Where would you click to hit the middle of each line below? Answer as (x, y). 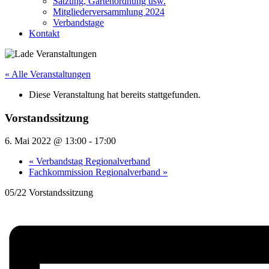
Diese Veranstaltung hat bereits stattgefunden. (115, 95)
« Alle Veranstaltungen (48, 74)
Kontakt (44, 33)
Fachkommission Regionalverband (96, 172)
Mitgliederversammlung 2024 (109, 12)
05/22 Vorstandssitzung (49, 193)
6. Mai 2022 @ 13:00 (46, 141)
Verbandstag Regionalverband (92, 162)
